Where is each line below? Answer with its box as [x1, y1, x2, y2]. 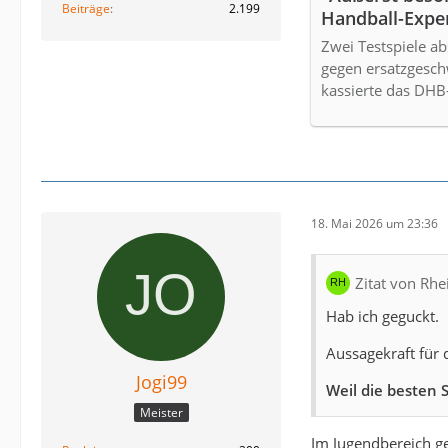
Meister [139, 403, 183, 421]
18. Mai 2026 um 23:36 [311, 214, 438, 232]
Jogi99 [135, 370, 187, 395]
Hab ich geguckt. [326, 306, 439, 327]
